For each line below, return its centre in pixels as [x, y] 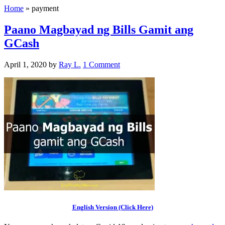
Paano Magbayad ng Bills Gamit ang [99, 29]
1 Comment [101, 64]
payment [45, 8]
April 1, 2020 [25, 64]
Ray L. [70, 64]
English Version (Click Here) [113, 207]
